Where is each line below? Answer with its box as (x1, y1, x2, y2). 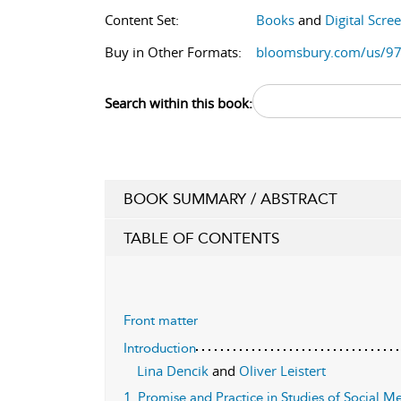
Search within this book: (105, 94, 252, 112)
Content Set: (105, 11, 179, 29)
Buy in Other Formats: (105, 43, 242, 61)
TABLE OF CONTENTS (124, 229, 279, 247)
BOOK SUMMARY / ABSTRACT (124, 190, 337, 208)
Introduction (124, 340, 196, 356)
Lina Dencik (137, 362, 212, 380)
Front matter (124, 312, 198, 328)
